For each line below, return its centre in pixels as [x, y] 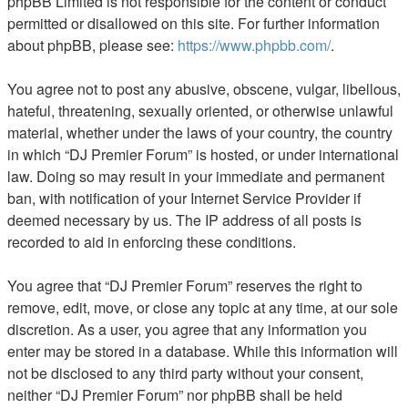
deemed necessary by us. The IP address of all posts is [184, 219]
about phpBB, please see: [92, 45]
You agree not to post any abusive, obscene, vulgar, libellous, [204, 88]
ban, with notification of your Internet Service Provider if [184, 198]
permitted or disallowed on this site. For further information [194, 23]
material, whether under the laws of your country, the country [200, 132]
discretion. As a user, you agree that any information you [187, 329]
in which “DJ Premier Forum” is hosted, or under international [203, 154]
